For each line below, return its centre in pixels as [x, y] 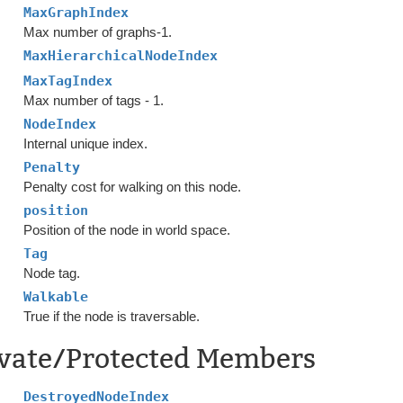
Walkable [56, 297]
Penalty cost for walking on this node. [133, 187]
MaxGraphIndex [76, 13]
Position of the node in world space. [127, 230]
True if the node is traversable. [112, 316]
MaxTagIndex [68, 81]
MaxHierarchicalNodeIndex [121, 56]
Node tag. [52, 273]
